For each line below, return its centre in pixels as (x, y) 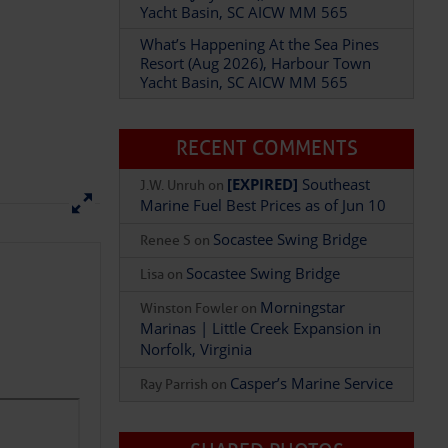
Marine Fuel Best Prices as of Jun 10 (263, 160)
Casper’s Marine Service (312, 338)
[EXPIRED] (263, 139)
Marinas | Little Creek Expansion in (261, 283)
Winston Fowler (189, 263)
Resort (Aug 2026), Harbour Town (256, 18)
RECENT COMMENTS (266, 103)
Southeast (334, 139)
